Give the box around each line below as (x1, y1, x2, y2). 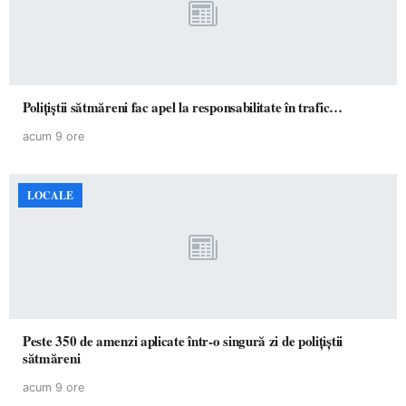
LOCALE (27, 188, 73, 203)
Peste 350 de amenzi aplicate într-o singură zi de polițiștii (23, 331, 343, 351)
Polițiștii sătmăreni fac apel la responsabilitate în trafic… (284, 97, 343, 117)
